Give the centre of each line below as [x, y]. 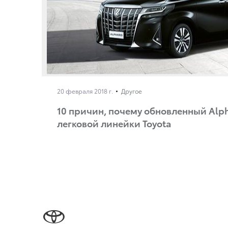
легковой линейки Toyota [114, 123]
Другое [132, 91]
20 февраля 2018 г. [85, 91]
